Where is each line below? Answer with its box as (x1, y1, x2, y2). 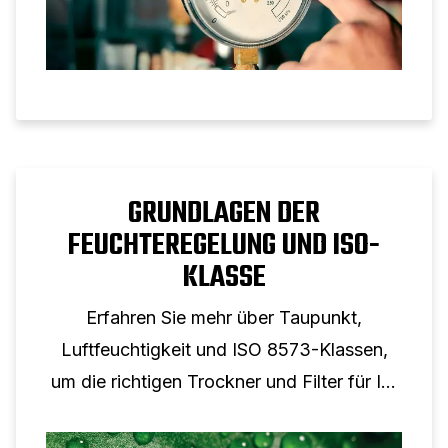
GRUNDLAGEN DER (128, 190, 320, 237)
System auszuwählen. (134, 402, 314, 424)
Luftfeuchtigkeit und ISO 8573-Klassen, (60, 338, 388, 360)
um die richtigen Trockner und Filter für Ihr (51, 370, 397, 392)
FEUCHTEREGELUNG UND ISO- (68, 222, 380, 269)
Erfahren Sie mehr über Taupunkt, (86, 306, 362, 328)
